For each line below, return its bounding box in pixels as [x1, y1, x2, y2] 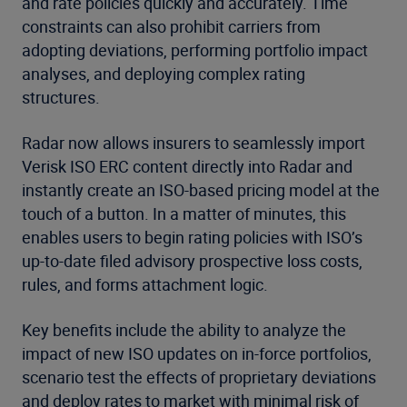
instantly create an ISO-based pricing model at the [22, 179, 380, 201]
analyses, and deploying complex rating [22, 63, 305, 84]
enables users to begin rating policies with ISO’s [22, 226, 362, 248]
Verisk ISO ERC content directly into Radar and [22, 155, 352, 177]
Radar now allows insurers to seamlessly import [22, 132, 365, 154]
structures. [22, 86, 100, 108]
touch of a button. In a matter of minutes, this [22, 203, 346, 224]
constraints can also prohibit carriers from [22, 15, 321, 37]
